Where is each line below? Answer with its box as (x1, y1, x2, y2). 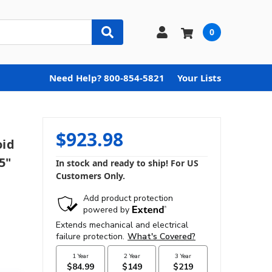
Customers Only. (55, 169, 125, 182)
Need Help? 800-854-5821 (49, 71, 165, 84)
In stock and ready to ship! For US (55, 157, 199, 169)
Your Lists (177, 71, 221, 84)
